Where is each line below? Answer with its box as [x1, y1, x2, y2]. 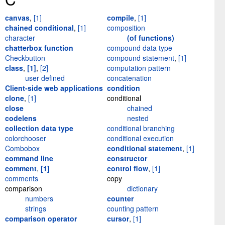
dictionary [127, 183, 158, 194]
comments [5, 173, 38, 184]
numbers [25, 193, 53, 204]
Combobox [5, 143, 40, 154]
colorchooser [5, 133, 46, 144]
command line [5, 153, 53, 164]
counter [107, 193, 134, 204]
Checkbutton [5, 53, 45, 63]
